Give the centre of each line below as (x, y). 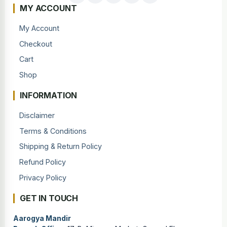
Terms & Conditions (53, 131)
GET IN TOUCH (49, 198)
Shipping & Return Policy (61, 146)
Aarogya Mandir (42, 218)
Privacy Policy (43, 177)
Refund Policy (43, 162)
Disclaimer (37, 116)
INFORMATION (49, 95)
